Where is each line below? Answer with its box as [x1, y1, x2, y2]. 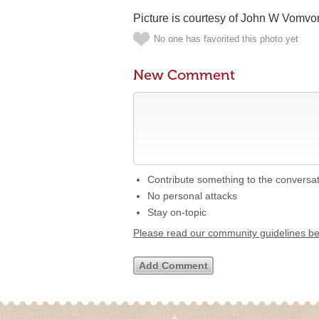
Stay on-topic [147, 206, 206, 218]
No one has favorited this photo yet [154, 33, 298, 44]
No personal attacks [147, 190, 237, 202]
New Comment [133, 66, 235, 83]
